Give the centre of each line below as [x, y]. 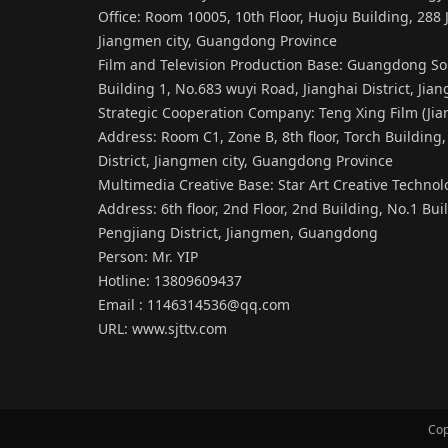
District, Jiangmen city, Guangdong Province [245, 161]
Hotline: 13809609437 [170, 281]
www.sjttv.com [179, 329]
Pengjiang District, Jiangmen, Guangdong [238, 233]
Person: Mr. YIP [148, 257]
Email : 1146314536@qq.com [194, 305]
